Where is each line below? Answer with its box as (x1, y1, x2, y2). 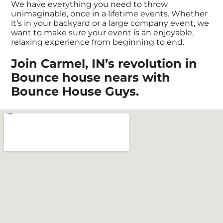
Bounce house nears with (11, 70, 171, 85)
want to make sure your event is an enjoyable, (11, 28, 194, 38)
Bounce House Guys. (11, 84, 139, 99)
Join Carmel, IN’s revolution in (11, 56, 198, 71)
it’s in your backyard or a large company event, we (11, 18, 210, 28)
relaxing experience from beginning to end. (11, 37, 185, 47)
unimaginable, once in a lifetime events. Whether (11, 9, 208, 19)
